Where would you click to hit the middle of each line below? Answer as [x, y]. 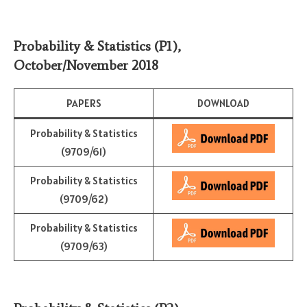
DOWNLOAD [223, 103]
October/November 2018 [86, 65]
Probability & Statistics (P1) [96, 46]
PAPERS [84, 103]
